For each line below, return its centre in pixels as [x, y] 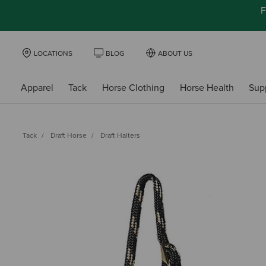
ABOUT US [175, 53]
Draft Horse [69, 135]
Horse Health [207, 88]
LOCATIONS [53, 53]
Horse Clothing [133, 88]
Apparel [37, 88]
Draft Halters [120, 135]
